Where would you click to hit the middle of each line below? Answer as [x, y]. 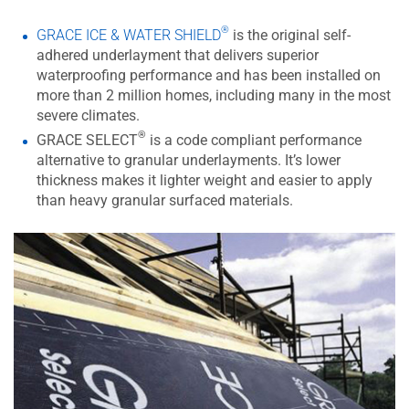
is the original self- [290, 35]
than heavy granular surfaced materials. [165, 200]
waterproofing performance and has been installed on [209, 75]
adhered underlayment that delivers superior [178, 55]
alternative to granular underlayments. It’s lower [189, 160]
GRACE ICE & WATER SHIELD [129, 35]
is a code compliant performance [254, 140]
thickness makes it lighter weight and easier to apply [204, 180]
